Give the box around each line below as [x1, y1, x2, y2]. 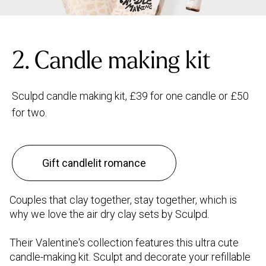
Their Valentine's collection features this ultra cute [9, 236, 239, 249]
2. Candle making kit [12, 47, 211, 73]
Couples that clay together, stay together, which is [9, 193, 237, 206]
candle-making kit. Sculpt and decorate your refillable [9, 250, 251, 263]
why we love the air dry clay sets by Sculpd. [9, 207, 209, 220]
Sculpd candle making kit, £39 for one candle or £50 [12, 89, 249, 102]
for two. [12, 106, 47, 119]
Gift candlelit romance [42, 156, 146, 169]
